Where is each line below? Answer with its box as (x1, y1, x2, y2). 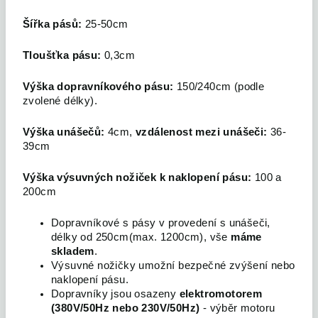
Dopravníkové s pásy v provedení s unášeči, (51, 217, 270, 229)
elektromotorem (179, 288, 263, 300)
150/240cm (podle (176, 81, 265, 92)
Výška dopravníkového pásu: (23, 81, 177, 92)
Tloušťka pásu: (23, 50, 102, 61)
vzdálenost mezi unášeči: (132, 126, 271, 138)
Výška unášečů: (23, 126, 108, 138)
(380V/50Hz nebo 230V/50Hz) (51, 302, 200, 314)
